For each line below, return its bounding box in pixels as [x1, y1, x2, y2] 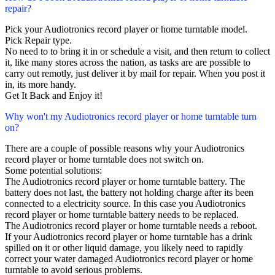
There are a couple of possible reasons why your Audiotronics [5, 143, 244, 154]
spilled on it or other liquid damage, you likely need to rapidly [5, 242, 243, 254]
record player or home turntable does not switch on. [5, 154, 204, 165]
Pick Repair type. [5, 35, 72, 46]
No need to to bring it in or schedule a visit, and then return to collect [5, 46, 270, 57]
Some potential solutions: [5, 165, 102, 176]
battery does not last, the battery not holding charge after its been [5, 187, 254, 198]
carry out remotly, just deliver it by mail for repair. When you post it [5, 68, 265, 79]
